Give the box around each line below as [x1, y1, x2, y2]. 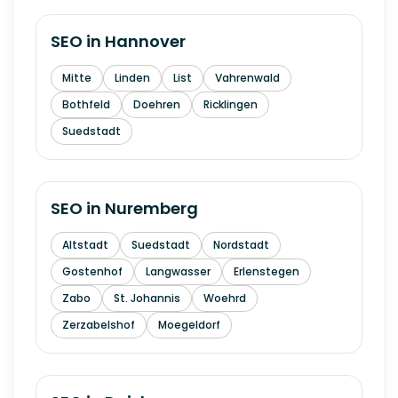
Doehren [133, 97, 180, 112]
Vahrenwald [215, 70, 280, 85]
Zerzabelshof [62, 317, 135, 332]
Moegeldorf [158, 317, 220, 332]
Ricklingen [203, 97, 258, 112]
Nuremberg [105, 197, 198, 219]
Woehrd [203, 291, 246, 306]
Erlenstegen [234, 264, 299, 279]
